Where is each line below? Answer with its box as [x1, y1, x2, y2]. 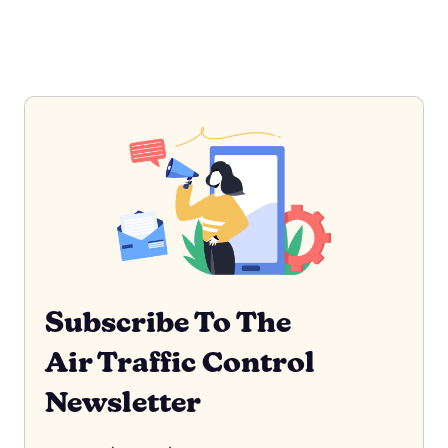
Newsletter [45, 391, 201, 420]
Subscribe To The [45, 311, 291, 340]
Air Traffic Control [45, 351, 315, 380]
